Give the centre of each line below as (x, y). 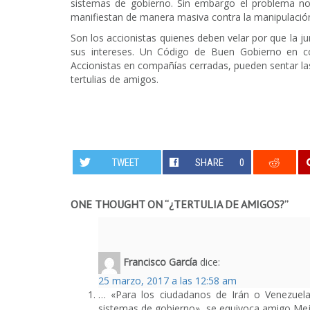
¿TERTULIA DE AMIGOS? (227, 204)
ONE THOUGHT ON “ (120, 204)
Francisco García (160, 262)
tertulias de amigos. (115, 79)
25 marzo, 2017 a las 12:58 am (167, 280)
